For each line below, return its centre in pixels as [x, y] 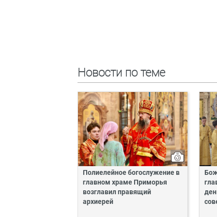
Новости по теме [121, 73]
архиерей [98, 202]
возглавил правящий [117, 192]
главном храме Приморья [125, 183]
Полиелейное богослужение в [131, 173]
